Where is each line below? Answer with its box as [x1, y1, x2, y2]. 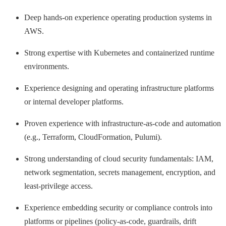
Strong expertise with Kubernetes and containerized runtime [24, 48, 214, 57]
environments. [24, 62, 69, 71]
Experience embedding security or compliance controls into [24, 203, 212, 212]
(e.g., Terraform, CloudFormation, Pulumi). [24, 132, 162, 141]
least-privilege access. [24, 181, 93, 190]
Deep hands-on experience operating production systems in [24, 13, 212, 22]
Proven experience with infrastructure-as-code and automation [24, 119, 221, 128]
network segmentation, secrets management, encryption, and [24, 167, 215, 177]
